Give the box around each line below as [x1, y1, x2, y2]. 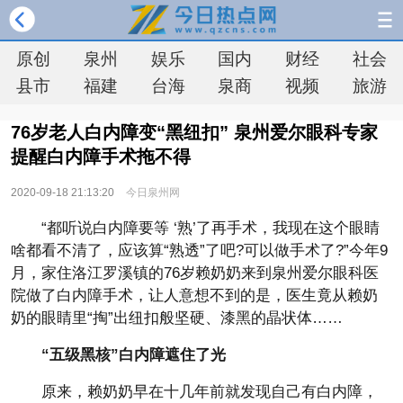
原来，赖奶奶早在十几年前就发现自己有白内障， [41, 383, 378, 400]
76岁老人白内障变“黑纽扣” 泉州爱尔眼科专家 [11, 122, 378, 142]
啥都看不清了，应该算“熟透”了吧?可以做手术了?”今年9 [11, 242, 388, 259]
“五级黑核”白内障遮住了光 [41, 346, 226, 363]
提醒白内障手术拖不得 [11, 147, 191, 166]
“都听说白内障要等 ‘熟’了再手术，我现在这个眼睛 [41, 219, 380, 237]
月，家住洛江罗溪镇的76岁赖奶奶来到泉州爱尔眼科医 [11, 264, 379, 282]
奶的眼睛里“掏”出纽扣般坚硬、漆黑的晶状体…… [11, 309, 343, 327]
